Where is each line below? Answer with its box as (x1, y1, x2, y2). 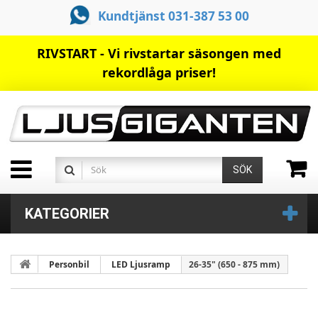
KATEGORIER (25, 205, 109, 223)
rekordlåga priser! (102, 64, 216, 81)
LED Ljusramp (111, 258, 170, 271)
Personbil (49, 258, 89, 271)
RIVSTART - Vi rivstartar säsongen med (37, 45, 281, 62)
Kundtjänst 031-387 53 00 (97, 8, 249, 24)
